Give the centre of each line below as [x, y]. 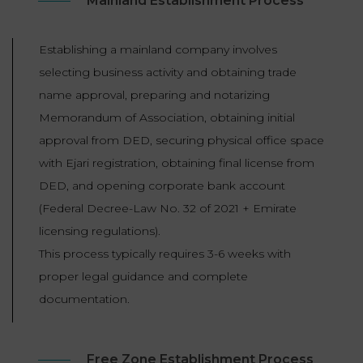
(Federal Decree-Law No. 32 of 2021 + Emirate [168, 209]
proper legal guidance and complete [143, 277]
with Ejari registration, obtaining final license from [177, 163]
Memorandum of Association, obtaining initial [167, 118]
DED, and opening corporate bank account [162, 186]
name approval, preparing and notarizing [154, 95]
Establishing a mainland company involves [158, 50]
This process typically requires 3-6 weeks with [165, 254]
